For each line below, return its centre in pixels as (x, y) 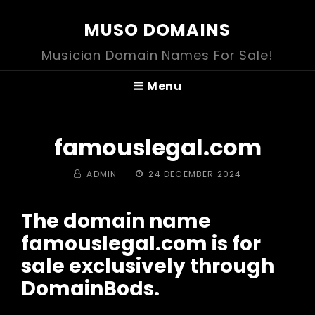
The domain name (116, 221)
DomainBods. (90, 288)
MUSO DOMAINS (157, 30)
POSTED (153, 173)
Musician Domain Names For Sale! (157, 55)
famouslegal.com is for (141, 243)
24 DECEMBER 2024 (195, 174)
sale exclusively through (148, 266)
